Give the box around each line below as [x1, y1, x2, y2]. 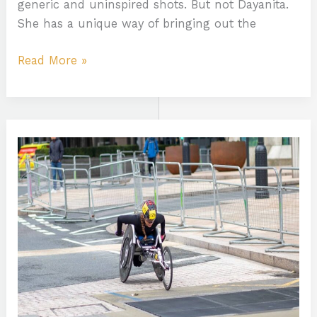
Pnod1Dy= [17, 141, 73, 155]
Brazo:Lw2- [17, 122, 81, 136]
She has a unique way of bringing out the [18, 17, 257, 31]
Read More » [18, 53, 88, 67]
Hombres [17, 198, 69, 212]
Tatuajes [17, 160, 64, 174]
